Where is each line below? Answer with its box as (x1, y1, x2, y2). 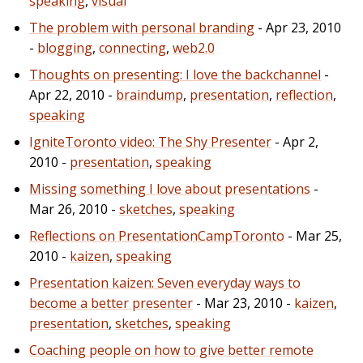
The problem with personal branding (29, 18, 254, 36)
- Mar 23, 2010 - (193, 293, 294, 312)
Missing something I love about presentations (29, 179, 310, 198)
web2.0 (173, 38, 215, 57)
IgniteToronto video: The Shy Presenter (29, 132, 271, 151)
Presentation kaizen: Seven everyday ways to (29, 273, 301, 292)
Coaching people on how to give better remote (29, 340, 314, 359)
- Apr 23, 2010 (254, 18, 341, 36)
